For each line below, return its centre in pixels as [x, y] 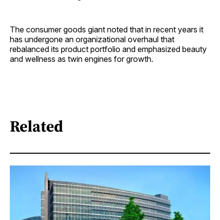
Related [37, 126]
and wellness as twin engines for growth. [82, 59]
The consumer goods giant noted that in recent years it [107, 30]
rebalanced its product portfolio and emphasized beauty [108, 49]
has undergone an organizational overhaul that [92, 40]
